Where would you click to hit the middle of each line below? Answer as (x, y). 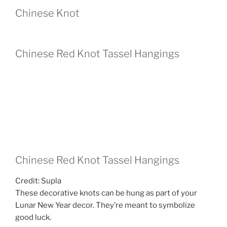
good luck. (33, 218)
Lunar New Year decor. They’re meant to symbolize (105, 205)
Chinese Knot (47, 13)
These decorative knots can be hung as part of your (106, 193)
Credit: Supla (38, 181)
